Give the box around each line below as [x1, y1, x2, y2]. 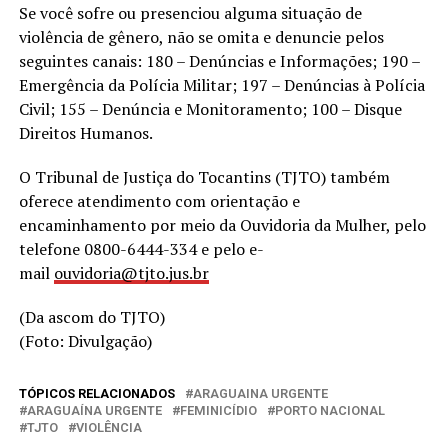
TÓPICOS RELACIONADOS [18, 385, 175, 401]
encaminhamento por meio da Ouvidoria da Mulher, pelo [18, 213, 426, 236]
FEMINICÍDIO [179, 402, 257, 418]
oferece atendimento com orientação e [18, 189, 300, 212]
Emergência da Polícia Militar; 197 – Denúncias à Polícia [18, 73, 425, 96]
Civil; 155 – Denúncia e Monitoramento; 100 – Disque [18, 97, 402, 120]
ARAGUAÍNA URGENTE [26, 402, 162, 418]
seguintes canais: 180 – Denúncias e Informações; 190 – [18, 49, 420, 72]
